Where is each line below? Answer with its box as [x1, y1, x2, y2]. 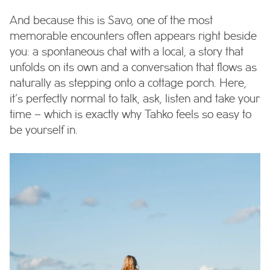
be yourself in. [10, 125, 78, 136]
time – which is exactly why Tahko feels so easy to [10, 110, 251, 121]
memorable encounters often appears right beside [10, 31, 257, 42]
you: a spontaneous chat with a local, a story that [10, 47, 243, 58]
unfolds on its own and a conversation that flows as [10, 63, 257, 74]
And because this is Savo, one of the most [10, 16, 213, 27]
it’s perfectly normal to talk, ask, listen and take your [10, 94, 260, 105]
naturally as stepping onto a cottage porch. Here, [10, 78, 246, 89]
